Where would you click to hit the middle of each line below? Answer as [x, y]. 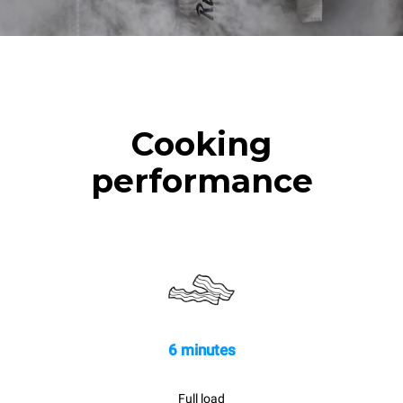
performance [201, 181]
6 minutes [201, 350]
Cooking [201, 144]
